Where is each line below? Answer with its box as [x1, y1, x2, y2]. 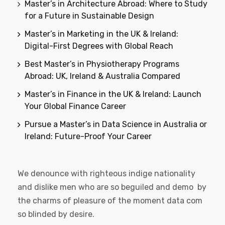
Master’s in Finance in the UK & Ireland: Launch [25, 89, 201, 99]
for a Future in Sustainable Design [25, 11, 154, 21]
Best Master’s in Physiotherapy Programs [25, 59, 179, 69]
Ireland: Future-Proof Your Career [25, 132, 152, 142]
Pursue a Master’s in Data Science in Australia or [25, 120, 207, 130]
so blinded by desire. [18, 209, 94, 219]
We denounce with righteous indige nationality [18, 169, 195, 179]
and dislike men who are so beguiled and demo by [18, 182, 206, 192]
